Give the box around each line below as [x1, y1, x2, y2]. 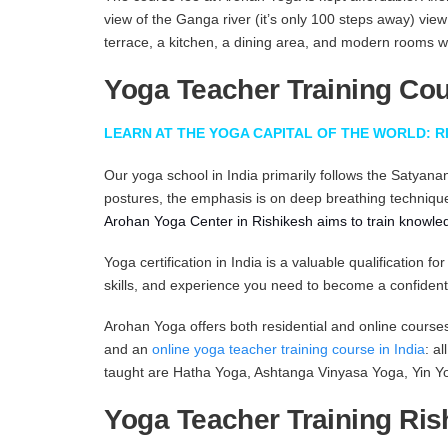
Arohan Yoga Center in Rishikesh [104, 212, 314, 229]
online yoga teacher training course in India [152, 340, 426, 357]
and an [104, 340, 153, 357]
